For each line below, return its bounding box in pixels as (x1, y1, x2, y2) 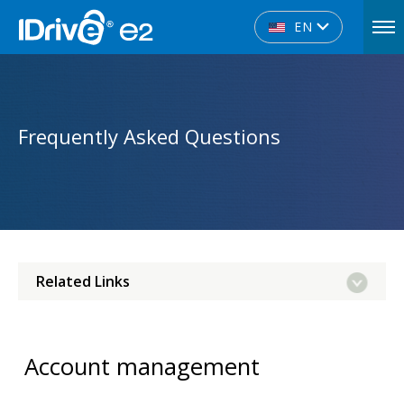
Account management (24, 351, 260, 382)
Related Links (36, 271, 130, 291)
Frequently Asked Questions (18, 123, 280, 150)
